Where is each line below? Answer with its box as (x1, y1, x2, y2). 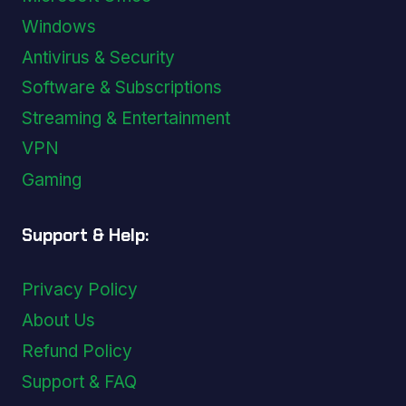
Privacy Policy (22, 279, 138, 301)
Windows (22, 15, 96, 37)
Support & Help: (22, 223, 149, 246)
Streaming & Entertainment (22, 108, 230, 130)
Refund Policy (22, 340, 132, 362)
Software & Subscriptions (22, 77, 222, 99)
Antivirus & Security (22, 46, 175, 68)
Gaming (22, 169, 82, 190)
